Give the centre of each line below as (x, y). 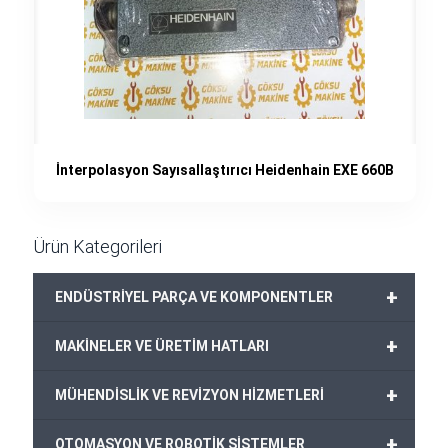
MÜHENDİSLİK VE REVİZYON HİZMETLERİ (189, 395)
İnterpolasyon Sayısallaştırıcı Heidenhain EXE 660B (224, 170)
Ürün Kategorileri (97, 246)
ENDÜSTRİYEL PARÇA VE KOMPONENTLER (194, 297)
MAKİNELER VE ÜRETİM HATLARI (162, 346)
